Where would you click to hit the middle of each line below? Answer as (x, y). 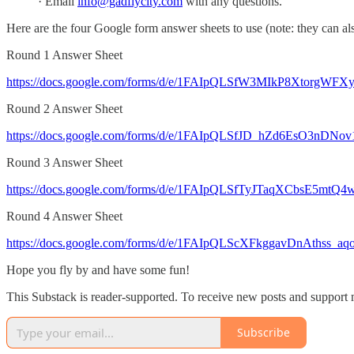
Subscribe (264, 333)
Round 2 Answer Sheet (64, 108)
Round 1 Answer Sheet (64, 55)
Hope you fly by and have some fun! (98, 269)
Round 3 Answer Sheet (64, 162)
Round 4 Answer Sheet (64, 216)
